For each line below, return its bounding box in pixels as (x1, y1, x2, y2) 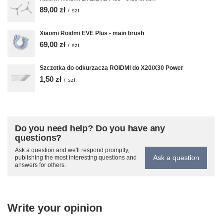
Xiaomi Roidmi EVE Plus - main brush (40, 29, 144, 37)
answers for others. (15, 161, 66, 168)
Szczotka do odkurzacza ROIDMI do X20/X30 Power (40, 64, 183, 71)
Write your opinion (7, 201, 102, 214)
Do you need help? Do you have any (15, 123, 166, 133)
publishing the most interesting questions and (15, 154, 137, 161)
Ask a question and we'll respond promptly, (15, 146, 129, 154)
